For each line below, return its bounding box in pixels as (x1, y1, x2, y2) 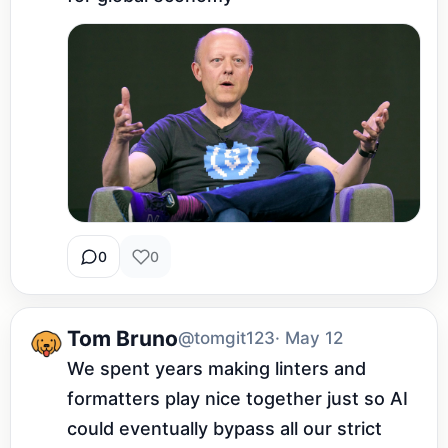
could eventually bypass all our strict (67, 418, 382, 440)
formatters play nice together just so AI (67, 388, 408, 410)
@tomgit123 (178, 328, 275, 349)
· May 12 (275, 328, 343, 349)
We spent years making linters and (67, 358, 366, 380)
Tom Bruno (67, 325, 178, 351)
